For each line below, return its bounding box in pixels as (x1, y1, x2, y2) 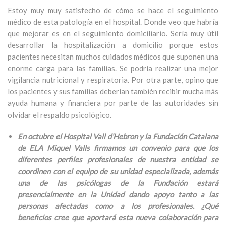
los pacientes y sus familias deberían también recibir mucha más (8, 87, 218, 96)
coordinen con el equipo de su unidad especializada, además (18, 166, 218, 176)
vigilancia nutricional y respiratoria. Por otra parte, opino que (8, 75, 218, 84)
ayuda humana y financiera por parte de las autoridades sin (8, 98, 218, 107)
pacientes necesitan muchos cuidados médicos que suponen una (8, 52, 218, 61)
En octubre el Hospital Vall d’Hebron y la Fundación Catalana (18, 132, 218, 141)
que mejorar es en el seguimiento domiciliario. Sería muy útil (8, 29, 218, 38)
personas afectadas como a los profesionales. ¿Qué (18, 201, 218, 210)
